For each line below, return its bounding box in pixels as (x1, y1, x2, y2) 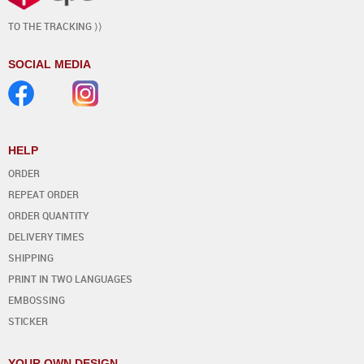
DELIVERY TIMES (8, 229, 84, 243)
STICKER (8, 314, 48, 327)
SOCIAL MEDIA (8, 57, 91, 71)
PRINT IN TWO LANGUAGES (8, 271, 132, 285)
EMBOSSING (8, 292, 65, 306)
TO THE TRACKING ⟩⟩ (8, 19, 102, 32)
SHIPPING (8, 250, 54, 264)
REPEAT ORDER (8, 187, 79, 201)
